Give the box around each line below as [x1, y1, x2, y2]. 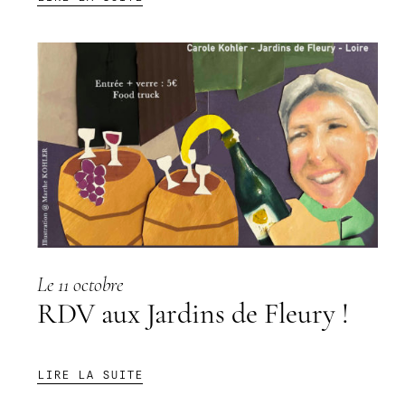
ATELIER [142, 2, 199, 22]
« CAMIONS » [142, 18, 231, 38]
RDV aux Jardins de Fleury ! [37, 300, 349, 330]
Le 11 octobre [37, 275, 127, 297]
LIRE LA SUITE [37, 364, 143, 384]
